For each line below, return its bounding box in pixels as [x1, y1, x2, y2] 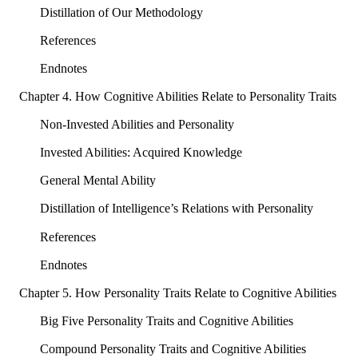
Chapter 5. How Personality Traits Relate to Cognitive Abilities [19, 285, 336, 300]
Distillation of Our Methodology [39, 5, 203, 19]
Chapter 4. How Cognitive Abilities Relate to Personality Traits [19, 89, 336, 104]
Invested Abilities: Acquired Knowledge [39, 145, 242, 160]
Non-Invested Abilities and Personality [39, 117, 234, 132]
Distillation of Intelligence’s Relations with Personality [39, 201, 313, 216]
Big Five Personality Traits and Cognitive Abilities [39, 313, 293, 328]
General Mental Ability [39, 173, 156, 188]
